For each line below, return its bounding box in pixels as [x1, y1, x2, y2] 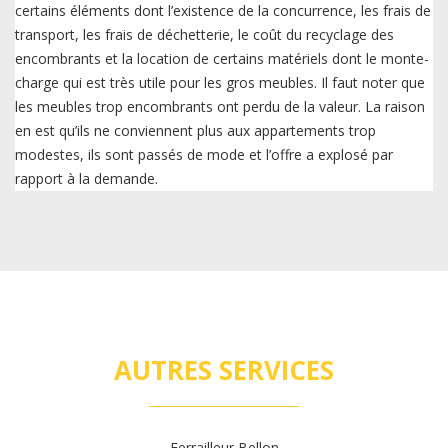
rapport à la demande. [15, 169, 158, 189]
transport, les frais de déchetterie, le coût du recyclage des [15, 25, 394, 45]
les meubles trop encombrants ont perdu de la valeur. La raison [15, 97, 425, 117]
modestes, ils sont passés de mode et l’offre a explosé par [15, 145, 393, 165]
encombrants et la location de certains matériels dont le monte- [15, 49, 429, 69]
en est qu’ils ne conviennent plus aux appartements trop [15, 121, 376, 141]
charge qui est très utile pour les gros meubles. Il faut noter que [15, 73, 425, 93]
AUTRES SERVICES [114, 352, 334, 389]
